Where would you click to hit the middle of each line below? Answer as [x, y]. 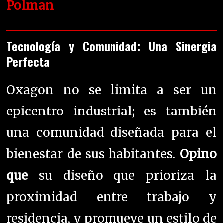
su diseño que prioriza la [122, 176]
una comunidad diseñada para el [111, 133]
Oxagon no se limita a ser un [111, 90]
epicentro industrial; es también [111, 111]
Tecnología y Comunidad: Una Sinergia [111, 46]
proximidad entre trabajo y [111, 197]
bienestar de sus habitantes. [93, 154]
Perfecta [28, 61]
